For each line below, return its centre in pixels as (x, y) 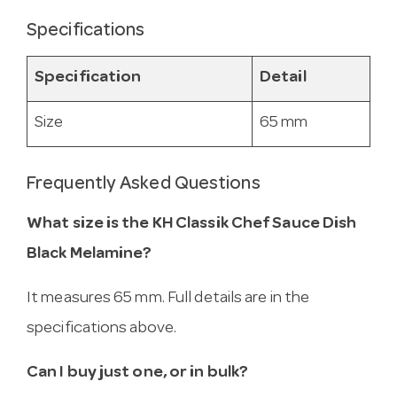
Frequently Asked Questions (144, 185)
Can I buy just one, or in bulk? (138, 373)
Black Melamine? (90, 254)
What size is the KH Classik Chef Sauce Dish (192, 224)
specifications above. (102, 329)
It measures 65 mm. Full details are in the (168, 299)
